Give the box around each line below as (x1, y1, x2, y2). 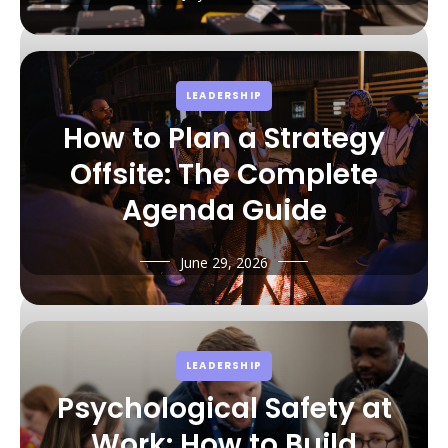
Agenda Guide (121, 190, 327, 230)
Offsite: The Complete (70, 154, 378, 194)
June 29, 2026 (180, 252, 268, 272)
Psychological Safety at (56, 388, 392, 428)
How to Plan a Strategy (63, 118, 385, 158)
